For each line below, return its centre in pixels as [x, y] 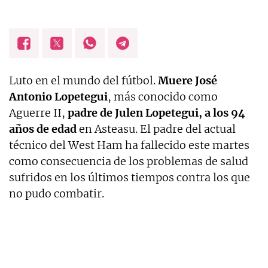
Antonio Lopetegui [58, 97]
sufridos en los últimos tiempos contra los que [130, 178]
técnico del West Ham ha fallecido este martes [129, 145]
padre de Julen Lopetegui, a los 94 [156, 113]
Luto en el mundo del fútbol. [83, 81]
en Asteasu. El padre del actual [156, 129]
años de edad [43, 129]
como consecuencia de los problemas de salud [129, 162]
